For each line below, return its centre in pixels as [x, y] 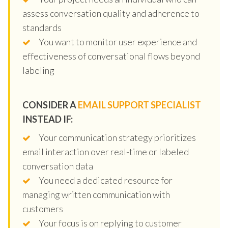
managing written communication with [96, 194]
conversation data [58, 166]
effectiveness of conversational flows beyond [111, 56]
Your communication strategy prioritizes [117, 137]
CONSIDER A [50, 105]
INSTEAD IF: [48, 119]
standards [42, 27]
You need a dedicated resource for [106, 180]
